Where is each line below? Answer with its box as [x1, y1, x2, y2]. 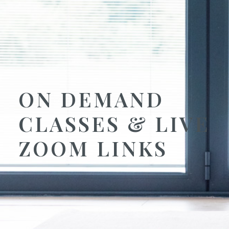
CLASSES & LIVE [18, 110, 210, 137]
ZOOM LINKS [18, 134, 168, 162]
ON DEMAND [18, 85, 164, 112]
